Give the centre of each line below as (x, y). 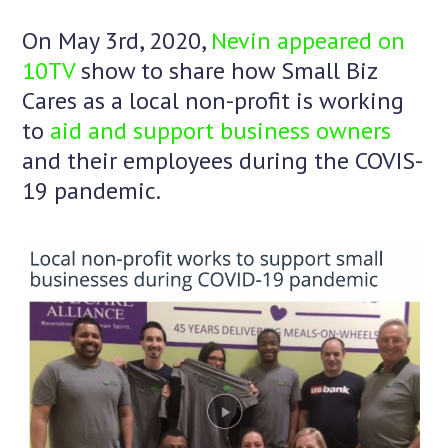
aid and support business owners (221, 131)
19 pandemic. (92, 191)
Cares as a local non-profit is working (213, 101)
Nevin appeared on (308, 41)
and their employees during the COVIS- (223, 161)
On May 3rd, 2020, (117, 41)
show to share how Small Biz (226, 71)
